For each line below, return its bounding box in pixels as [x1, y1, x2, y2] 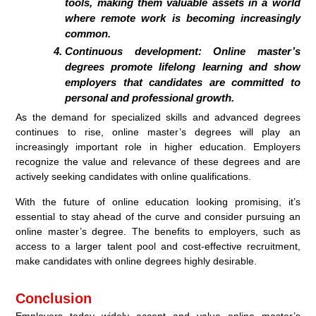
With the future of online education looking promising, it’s [16, 196, 300, 208]
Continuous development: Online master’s [65, 45, 300, 58]
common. [65, 28, 111, 40]
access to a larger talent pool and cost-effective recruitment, [16, 241, 300, 253]
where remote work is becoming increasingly [65, 12, 300, 25]
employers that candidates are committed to [65, 76, 300, 89]
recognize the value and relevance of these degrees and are [16, 156, 300, 168]
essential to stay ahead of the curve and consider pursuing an [16, 211, 300, 223]
